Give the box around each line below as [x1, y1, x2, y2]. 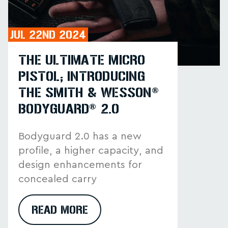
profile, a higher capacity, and [18, 145, 163, 156]
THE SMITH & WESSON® [18, 85, 159, 100]
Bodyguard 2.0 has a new [18, 131, 141, 141]
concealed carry [18, 174, 97, 184]
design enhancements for [18, 159, 142, 170]
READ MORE [32, 203, 88, 216]
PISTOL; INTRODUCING [18, 69, 145, 83]
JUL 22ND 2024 [10, 28, 86, 41]
